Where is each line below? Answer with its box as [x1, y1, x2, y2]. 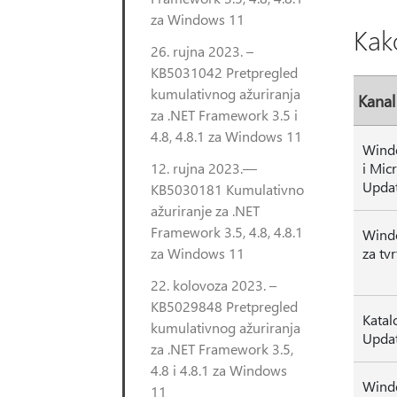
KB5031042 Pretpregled [151, 63, 298, 82]
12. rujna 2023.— [151, 159, 257, 177]
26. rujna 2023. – [151, 42, 253, 60]
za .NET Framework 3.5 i [151, 105, 298, 124]
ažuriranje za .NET [151, 201, 260, 220]
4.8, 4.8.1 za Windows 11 [151, 127, 302, 145]
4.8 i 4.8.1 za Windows [151, 361, 287, 379]
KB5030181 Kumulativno [151, 180, 304, 198]
